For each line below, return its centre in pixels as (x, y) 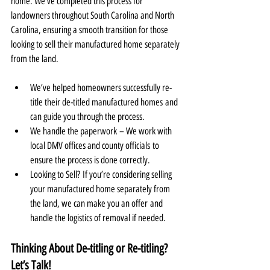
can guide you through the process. (87, 116)
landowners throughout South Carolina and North (93, 15)
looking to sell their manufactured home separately (96, 44)
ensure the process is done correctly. (90, 160)
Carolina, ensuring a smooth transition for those (90, 30)
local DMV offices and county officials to (96, 145)
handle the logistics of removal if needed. (98, 218)
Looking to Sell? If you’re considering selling (102, 174)
